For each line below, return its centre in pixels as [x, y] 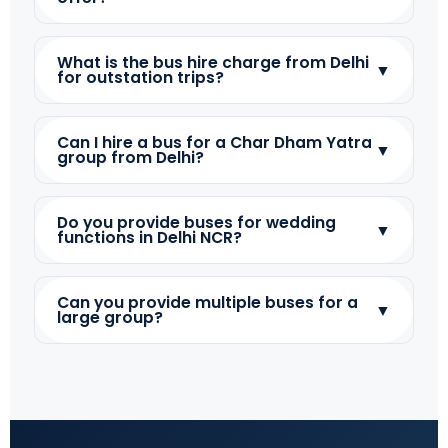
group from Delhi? [130, 158]
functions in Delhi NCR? [149, 238]
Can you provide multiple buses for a [207, 303]
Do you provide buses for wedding [196, 223]
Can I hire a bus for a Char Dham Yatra [214, 143]
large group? [110, 318]
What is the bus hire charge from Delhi [213, 63]
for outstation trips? [140, 78]
